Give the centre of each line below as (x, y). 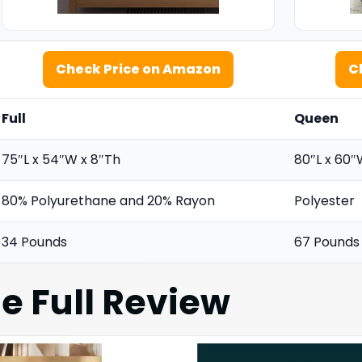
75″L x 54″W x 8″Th (61, 159)
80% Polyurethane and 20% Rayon (108, 200)
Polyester (324, 200)
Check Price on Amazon (138, 69)
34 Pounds (34, 242)
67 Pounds (327, 242)
